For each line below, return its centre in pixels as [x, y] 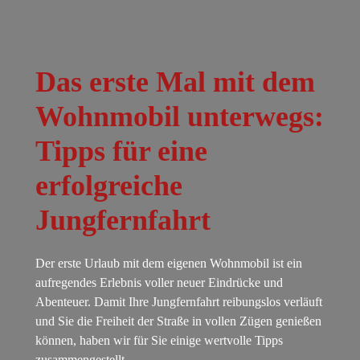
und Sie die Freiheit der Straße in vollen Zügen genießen [179, 321]
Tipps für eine [122, 151]
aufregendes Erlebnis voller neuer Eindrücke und [160, 283]
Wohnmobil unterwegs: [180, 117]
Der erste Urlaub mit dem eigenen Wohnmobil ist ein [169, 264]
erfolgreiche [109, 186]
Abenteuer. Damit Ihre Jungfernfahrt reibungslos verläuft [179, 302]
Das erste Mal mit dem [176, 82]
